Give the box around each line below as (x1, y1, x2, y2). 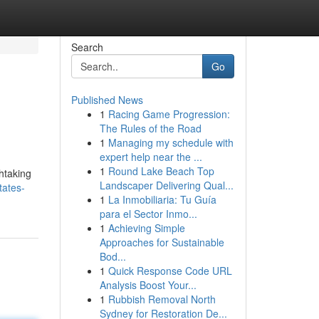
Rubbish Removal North (108, 292, 216, 306)
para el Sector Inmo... (99, 206, 197, 221)
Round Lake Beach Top (108, 164, 214, 178)
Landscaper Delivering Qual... (99, 178, 234, 192)
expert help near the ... (99, 150, 202, 164)
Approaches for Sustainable (99, 235, 224, 249)
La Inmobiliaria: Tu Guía (108, 192, 216, 206)
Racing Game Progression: (108, 107, 230, 121)
